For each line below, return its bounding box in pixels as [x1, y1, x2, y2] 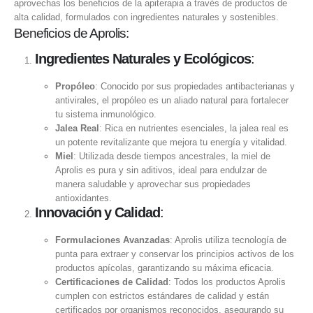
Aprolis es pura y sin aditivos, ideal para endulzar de [55, 165, 268, 176]
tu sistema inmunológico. [55, 109, 157, 120]
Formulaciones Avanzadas [55, 235, 170, 246]
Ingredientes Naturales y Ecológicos [34, 51, 251, 67]
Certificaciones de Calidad [55, 277, 169, 288]
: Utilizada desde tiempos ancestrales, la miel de [73, 151, 271, 162]
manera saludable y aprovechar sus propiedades [55, 179, 252, 190]
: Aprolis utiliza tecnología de [170, 235, 287, 246]
